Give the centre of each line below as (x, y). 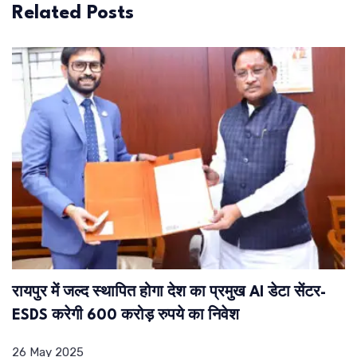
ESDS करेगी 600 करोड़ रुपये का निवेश (126, 315)
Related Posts (73, 13)
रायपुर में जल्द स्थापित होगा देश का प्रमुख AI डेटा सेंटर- (169, 292)
